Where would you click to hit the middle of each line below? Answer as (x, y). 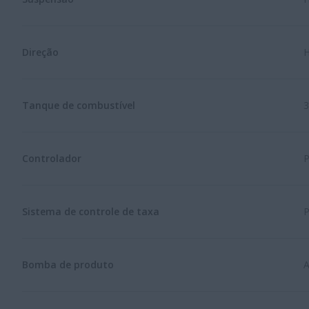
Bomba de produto (68, 264)
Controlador (52, 158)
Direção (40, 52)
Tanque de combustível (79, 105)
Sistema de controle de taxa (91, 211)
